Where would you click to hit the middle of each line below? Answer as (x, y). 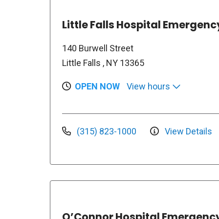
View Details (187, 131)
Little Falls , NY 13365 (103, 63)
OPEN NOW (97, 86)
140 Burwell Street (98, 48)
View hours (149, 86)
